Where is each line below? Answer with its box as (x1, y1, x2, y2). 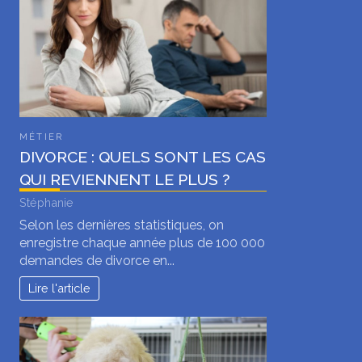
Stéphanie (19, 196, 74, 209)
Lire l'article (28, 281, 91, 296)
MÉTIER (19, 131, 64, 143)
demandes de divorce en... (19, 253, 175, 269)
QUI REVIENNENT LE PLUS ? (19, 170, 229, 189)
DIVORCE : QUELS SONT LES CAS (19, 148, 266, 166)
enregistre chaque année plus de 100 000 (19, 235, 265, 251)
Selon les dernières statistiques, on (19, 217, 224, 234)
